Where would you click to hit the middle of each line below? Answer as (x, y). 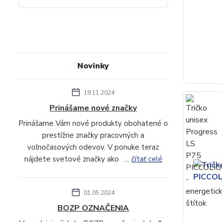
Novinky (93, 66)
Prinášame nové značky (93, 108)
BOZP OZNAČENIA (93, 208)
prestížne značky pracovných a (93, 135)
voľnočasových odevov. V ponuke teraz (93, 147)
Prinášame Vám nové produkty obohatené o (93, 123)
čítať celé (147, 159)
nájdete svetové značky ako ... (78, 159)
